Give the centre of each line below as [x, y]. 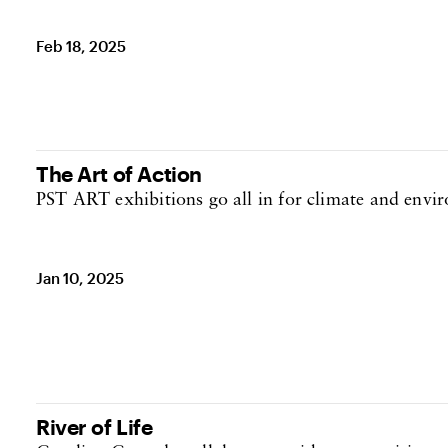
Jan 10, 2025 [80, 278]
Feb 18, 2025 [81, 46]
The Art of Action [119, 173]
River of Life [94, 426]
